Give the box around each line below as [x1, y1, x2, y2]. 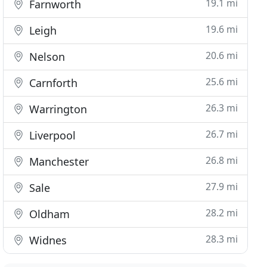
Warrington [26, 102, 88, 116]
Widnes [26, 233, 67, 247]
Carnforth [26, 76, 78, 90]
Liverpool [26, 128, 76, 142]
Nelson [26, 49, 66, 64]
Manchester [26, 154, 89, 169]
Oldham [26, 207, 70, 221]
